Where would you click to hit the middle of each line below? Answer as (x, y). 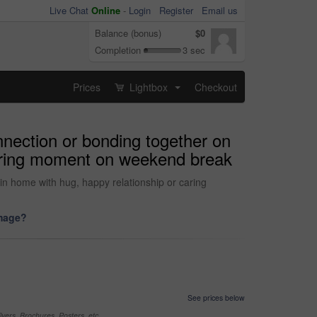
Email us (220, 10)
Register (176, 10)
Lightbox (149, 87)
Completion (118, 50)
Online (106, 10)
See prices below (216, 298)
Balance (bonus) (128, 33)
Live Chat (70, 10)
